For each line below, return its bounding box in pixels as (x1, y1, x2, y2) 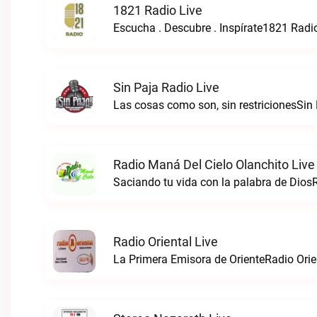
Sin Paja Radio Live (113, 80, 219, 95)
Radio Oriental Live (113, 234, 218, 249)
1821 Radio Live (113, 3, 202, 18)
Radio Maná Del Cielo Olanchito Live (113, 157, 315, 172)
